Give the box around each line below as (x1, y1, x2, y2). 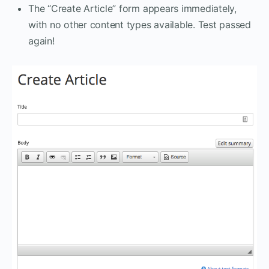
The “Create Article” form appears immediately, (28, 2, 237, 15)
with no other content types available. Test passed (28, 19, 252, 31)
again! (28, 35, 55, 47)
